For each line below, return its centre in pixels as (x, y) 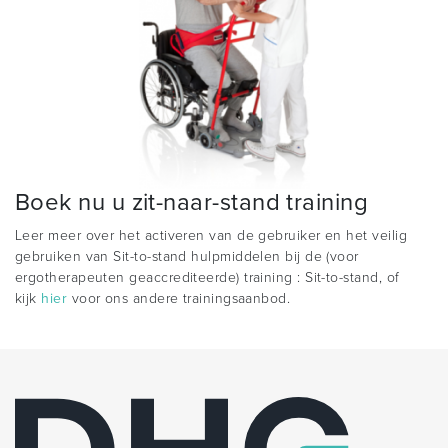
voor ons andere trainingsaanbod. (179, 299)
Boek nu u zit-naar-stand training (192, 203)
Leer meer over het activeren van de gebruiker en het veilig (211, 236)
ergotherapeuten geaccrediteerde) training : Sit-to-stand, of (207, 278)
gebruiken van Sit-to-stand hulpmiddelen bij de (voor (187, 257)
